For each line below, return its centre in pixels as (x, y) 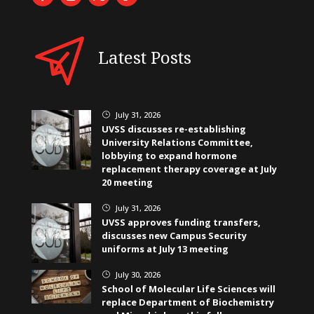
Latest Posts (144, 57)
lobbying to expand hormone (169, 156)
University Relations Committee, (177, 143)
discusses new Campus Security (174, 236)
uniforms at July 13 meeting (165, 249)
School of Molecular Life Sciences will (188, 289)
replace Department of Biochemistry (187, 302)
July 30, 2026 (137, 275)
